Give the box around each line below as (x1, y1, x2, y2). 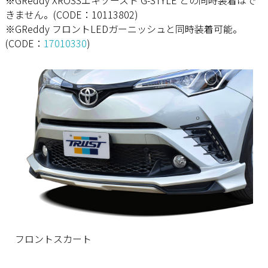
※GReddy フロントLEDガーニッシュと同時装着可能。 (5, 21, 242, 36)
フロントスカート (14, 231, 92, 246)
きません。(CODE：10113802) (5, 7, 138, 22)
